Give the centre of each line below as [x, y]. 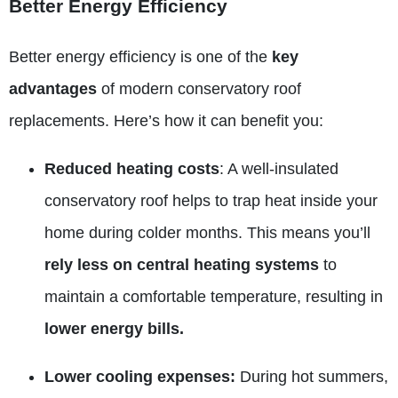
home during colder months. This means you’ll [207, 233]
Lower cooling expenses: [140, 377]
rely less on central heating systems [184, 265]
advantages [53, 89]
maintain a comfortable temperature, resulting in [214, 297]
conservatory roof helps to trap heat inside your [211, 201]
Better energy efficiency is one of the [140, 57]
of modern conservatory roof [199, 89]
